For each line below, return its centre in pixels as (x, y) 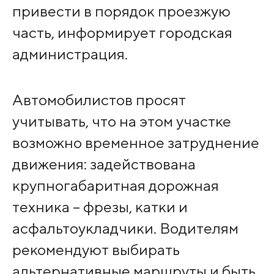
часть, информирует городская (122, 33)
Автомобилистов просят (99, 99)
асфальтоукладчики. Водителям (125, 228)
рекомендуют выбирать (96, 249)
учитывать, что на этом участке (121, 121)
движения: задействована (104, 164)
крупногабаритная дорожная (115, 185)
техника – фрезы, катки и (100, 206)
